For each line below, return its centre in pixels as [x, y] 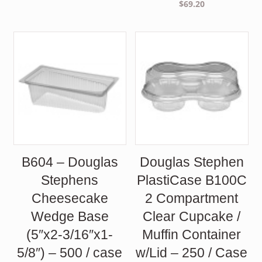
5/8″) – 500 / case [70, 252]
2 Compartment [192, 198]
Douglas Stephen [192, 162]
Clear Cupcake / [192, 216]
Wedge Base [70, 216]
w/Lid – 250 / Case [192, 252]
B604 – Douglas [70, 162]
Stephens [70, 180]
